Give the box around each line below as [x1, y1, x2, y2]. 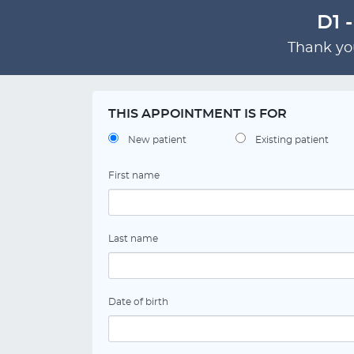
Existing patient [255, 135, 329, 145]
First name [108, 171, 160, 180]
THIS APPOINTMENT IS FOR [108, 107, 287, 120]
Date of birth [108, 297, 168, 307]
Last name [108, 234, 158, 243]
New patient [128, 135, 186, 145]
